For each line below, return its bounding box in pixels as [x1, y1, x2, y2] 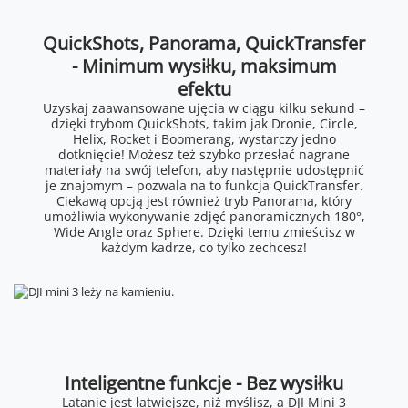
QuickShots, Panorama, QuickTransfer [43, 30, 365, 56]
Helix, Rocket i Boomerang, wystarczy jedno [72, 129, 336, 148]
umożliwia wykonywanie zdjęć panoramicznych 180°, [43, 207, 365, 225]
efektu [177, 76, 231, 101]
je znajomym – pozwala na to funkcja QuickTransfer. [45, 176, 363, 194]
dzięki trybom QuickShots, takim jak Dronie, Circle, [50, 114, 358, 132]
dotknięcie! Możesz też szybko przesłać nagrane [58, 145, 350, 163]
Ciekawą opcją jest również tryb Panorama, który [56, 191, 352, 209]
